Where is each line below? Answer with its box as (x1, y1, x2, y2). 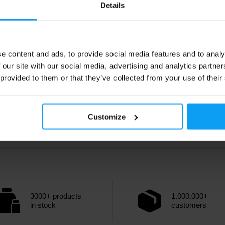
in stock (30, 201, 56, 209)
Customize (88, 112, 126, 121)
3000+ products (30, 192, 81, 200)
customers (171, 201, 206, 209)
